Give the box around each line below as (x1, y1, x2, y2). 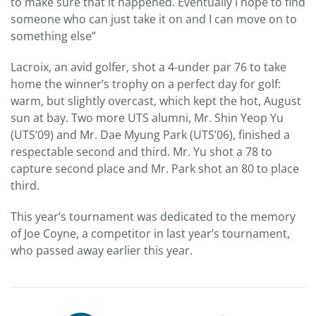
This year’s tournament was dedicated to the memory (11, 208, 296, 224)
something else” (11, 28, 96, 44)
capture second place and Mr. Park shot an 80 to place (11, 160, 299, 176)
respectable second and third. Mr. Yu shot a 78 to (11, 143, 272, 159)
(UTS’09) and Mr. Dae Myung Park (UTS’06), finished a (11, 126, 290, 142)
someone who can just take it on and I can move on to (11, 11, 297, 27)
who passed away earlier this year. (11, 242, 193, 258)
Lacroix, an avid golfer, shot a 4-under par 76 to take (11, 59, 286, 75)
